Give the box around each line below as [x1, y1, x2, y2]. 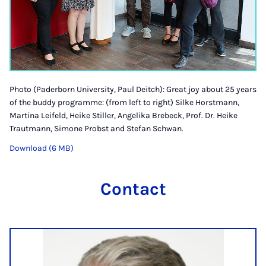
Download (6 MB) [9, 142, 74, 153]
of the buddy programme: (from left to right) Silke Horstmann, [9, 97, 239, 107]
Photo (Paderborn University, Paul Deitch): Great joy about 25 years [9, 84, 256, 94]
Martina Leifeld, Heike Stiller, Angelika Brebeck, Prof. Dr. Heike [9, 110, 237, 121]
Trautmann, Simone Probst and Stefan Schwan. [9, 123, 183, 134]
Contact [100, 178, 166, 199]
